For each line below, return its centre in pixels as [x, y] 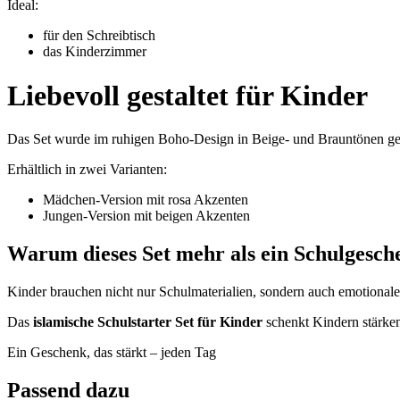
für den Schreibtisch [99, 36]
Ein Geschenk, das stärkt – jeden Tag [112, 352]
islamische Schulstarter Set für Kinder [148, 321]
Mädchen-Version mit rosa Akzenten [146, 200]
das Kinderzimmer [95, 52]
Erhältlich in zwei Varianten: [87, 169]
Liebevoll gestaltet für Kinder [187, 95]
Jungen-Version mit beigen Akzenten [146, 216]
